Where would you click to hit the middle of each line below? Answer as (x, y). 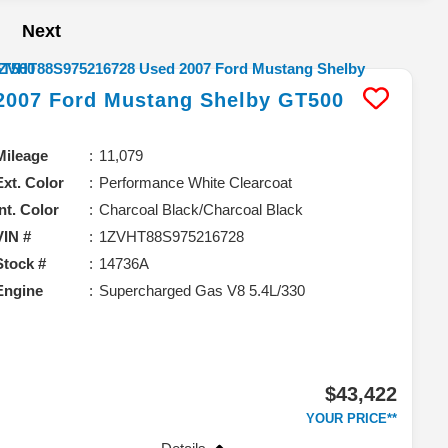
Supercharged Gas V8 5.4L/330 (202, 290)
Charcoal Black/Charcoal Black (201, 209)
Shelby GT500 (272, 99)
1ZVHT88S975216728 (172, 236)
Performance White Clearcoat (196, 182)
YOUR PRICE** (351, 418)
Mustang (149, 99)
